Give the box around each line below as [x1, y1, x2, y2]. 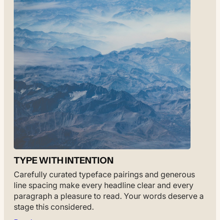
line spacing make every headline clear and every [14, 180, 193, 190]
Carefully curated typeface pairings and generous [14, 169, 195, 179]
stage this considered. [14, 201, 94, 212]
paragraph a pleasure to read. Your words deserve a [14, 191, 204, 201]
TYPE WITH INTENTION [14, 154, 113, 166]
